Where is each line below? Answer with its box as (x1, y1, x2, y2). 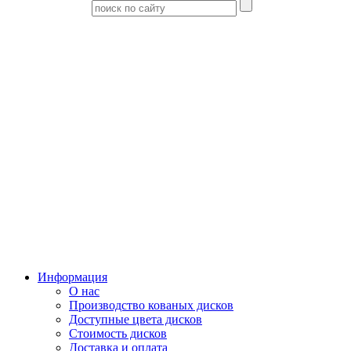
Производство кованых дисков (69, 298, 233, 312)
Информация (38, 270, 107, 284)
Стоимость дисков (69, 326, 167, 340)
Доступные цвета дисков (69, 312, 202, 326)
